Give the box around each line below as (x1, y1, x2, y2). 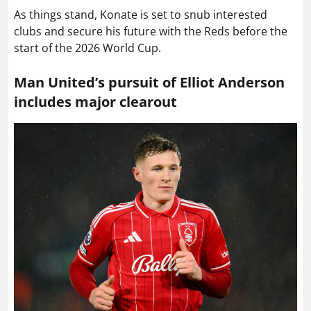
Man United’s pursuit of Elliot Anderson (14, 73, 285, 92)
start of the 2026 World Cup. (14, 40, 161, 56)
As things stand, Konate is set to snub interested (14, 7, 267, 23)
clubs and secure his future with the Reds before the (14, 24, 287, 40)
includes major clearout (14, 92, 177, 112)
